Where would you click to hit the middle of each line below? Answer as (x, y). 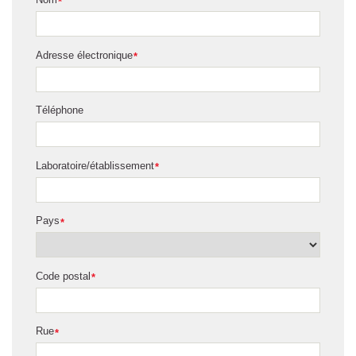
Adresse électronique (84, 55)
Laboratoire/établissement (95, 165)
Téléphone (60, 110)
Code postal (63, 276)
